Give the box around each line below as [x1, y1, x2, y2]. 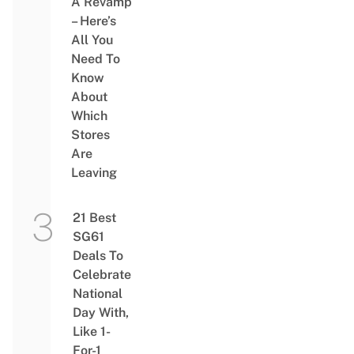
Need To [70, 51, 120, 66]
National [72, 286, 122, 301]
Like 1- [72, 324, 111, 339]
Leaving [70, 165, 117, 180]
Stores [70, 127, 110, 142]
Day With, [72, 305, 129, 320]
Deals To [72, 248, 123, 263]
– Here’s [70, 13, 116, 28]
